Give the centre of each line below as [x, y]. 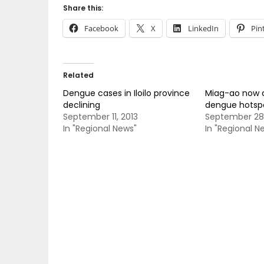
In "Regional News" [100, 128]
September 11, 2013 [100, 117]
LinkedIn [203, 28]
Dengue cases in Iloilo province [126, 93]
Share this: [83, 8]
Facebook [101, 28]
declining [82, 105]
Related [78, 75]
